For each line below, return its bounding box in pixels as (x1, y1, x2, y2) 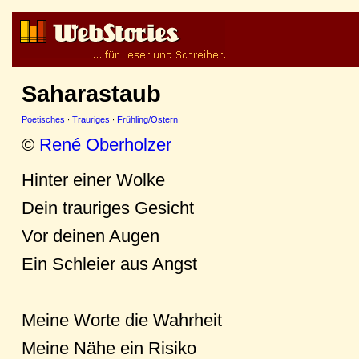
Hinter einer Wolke (22, 169, 165, 190)
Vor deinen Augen (22, 225, 159, 246)
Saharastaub (22, 81, 161, 107)
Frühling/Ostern (117, 115, 178, 124)
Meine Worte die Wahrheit (22, 309, 222, 330)
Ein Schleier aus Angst (22, 253, 197, 274)
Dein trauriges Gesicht (22, 197, 194, 218)
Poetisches (22, 115, 65, 124)
